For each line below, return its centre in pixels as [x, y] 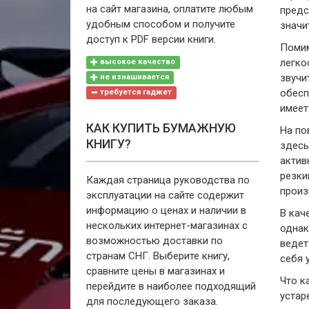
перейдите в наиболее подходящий [171, 286]
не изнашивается [134, 77]
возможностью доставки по [154, 240]
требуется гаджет [135, 92]
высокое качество [137, 62]
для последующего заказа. [152, 301]
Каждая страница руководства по [168, 180]
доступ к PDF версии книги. [151, 39]
